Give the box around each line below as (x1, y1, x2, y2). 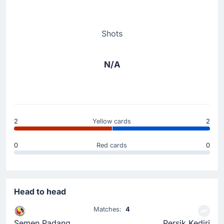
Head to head (14, 186, 66, 196)
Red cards (96, 141, 127, 149)
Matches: (93, 205, 126, 213)
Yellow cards (92, 117, 131, 125)
